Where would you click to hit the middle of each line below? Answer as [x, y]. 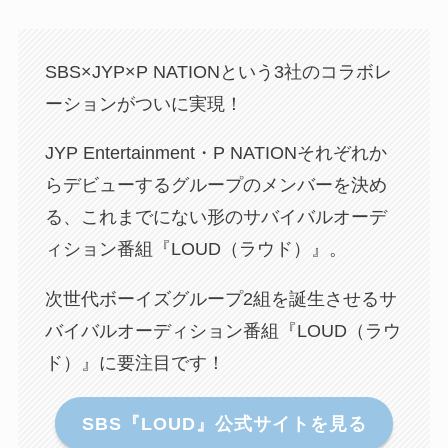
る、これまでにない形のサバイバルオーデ [215, 217]
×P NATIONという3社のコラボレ [258, 71]
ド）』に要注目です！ [134, 363]
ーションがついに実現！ [143, 103]
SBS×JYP [84, 71]
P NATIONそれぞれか [299, 153]
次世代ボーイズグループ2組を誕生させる [211, 299]
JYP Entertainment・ [128, 153]
